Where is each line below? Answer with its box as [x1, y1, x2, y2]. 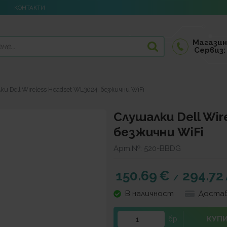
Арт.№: [113, 144, 144, 154]
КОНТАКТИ [14, 4, 46, 11]
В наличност [125, 189, 174, 199]
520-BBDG [144, 144, 181, 154]
